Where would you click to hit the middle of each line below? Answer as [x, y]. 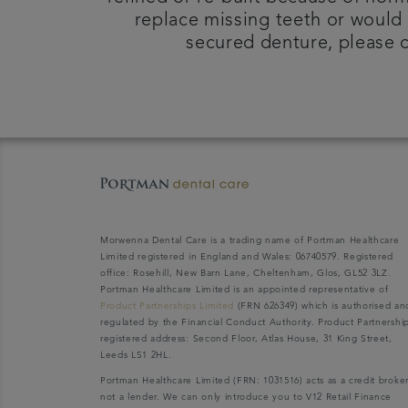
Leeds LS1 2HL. [136, 355]
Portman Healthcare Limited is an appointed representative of [245, 289]
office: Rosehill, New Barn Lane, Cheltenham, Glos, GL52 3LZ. [246, 273]
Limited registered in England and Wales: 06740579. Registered [247, 256]
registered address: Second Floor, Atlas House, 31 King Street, [246, 338]
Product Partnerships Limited [167, 306]
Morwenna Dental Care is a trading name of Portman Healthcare [250, 240]
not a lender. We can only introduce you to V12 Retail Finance [246, 397]
